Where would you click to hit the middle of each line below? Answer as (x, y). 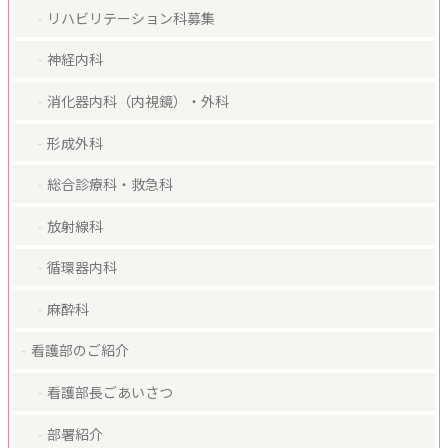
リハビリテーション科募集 (131, 17)
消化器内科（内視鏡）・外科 (138, 100)
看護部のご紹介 (80, 350)
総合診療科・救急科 (110, 184)
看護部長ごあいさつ (110, 392)
